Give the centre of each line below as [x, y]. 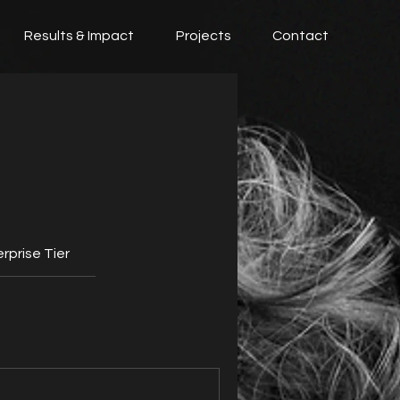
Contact [300, 36]
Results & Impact [79, 36]
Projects [204, 36]
